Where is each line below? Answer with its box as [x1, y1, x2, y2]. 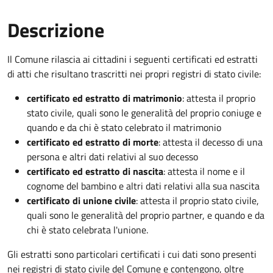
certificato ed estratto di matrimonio [27, 91, 182, 106]
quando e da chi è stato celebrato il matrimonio [27, 120, 221, 135]
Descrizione [7, 15, 104, 45]
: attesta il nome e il [163, 164, 245, 179]
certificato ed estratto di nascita [27, 164, 163, 179]
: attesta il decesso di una [158, 135, 263, 150]
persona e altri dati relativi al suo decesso [27, 149, 198, 165]
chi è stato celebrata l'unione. [27, 222, 148, 238]
